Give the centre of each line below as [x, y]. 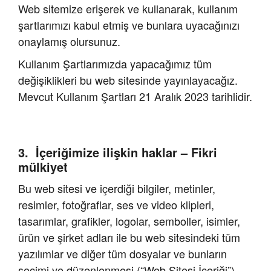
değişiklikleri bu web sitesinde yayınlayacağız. [128, 80]
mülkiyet [43, 167]
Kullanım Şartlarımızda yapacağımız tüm [115, 64]
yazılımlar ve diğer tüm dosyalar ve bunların [122, 254]
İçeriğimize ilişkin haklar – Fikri [126, 152]
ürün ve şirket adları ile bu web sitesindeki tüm [129, 237]
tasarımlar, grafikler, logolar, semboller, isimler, [129, 221]
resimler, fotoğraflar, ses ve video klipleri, [116, 205]
